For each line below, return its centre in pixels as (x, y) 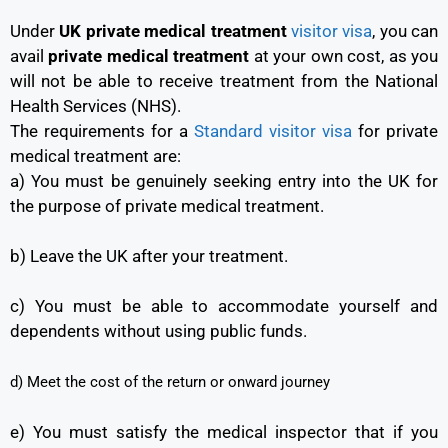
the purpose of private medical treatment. (167, 206)
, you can (405, 31)
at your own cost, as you (344, 56)
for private (395, 131)
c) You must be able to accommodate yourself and (224, 306)
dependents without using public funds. (158, 331)
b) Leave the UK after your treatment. (149, 256)
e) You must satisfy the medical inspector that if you (224, 431)
